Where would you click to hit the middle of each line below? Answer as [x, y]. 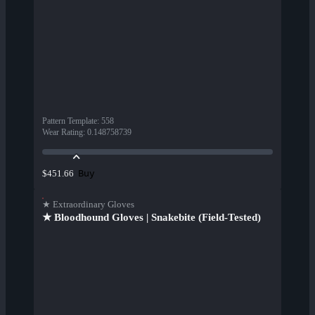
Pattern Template [70, 121]
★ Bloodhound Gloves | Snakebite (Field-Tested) [152, 218]
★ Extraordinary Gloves [88, 205]
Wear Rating [63, 133]
